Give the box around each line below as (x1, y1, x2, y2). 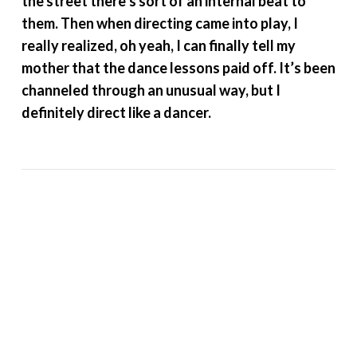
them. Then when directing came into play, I (21, 14, 298, 33)
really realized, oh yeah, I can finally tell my (21, 37, 296, 55)
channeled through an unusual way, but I (21, 81, 280, 100)
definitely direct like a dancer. (21, 104, 211, 122)
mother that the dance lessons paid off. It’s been (21, 59, 335, 77)
